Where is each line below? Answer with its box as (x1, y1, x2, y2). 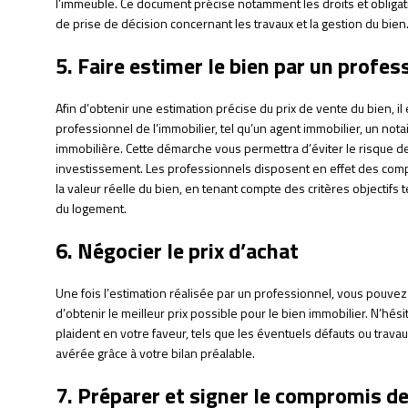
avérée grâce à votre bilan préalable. (55, 343, 255, 363)
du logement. (55, 199, 127, 219)
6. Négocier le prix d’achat (55, 234, 299, 268)
